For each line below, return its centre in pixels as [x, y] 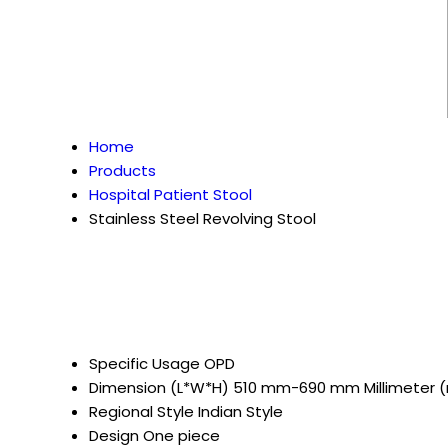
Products [122, 170]
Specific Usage [144, 364]
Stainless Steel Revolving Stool [202, 218]
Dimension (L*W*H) [159, 388]
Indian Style [240, 412]
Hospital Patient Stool [170, 194]
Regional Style [141, 412]
